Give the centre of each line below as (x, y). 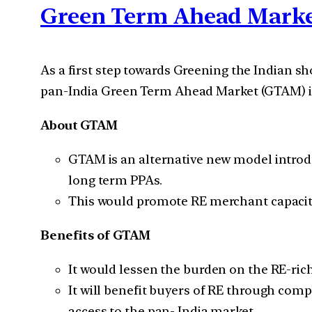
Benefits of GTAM (95, 235)
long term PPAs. (115, 180)
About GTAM (79, 125)
